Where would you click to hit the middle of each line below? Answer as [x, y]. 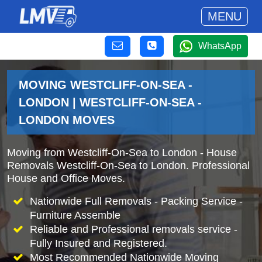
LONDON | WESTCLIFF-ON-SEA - [110, 102]
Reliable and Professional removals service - [133, 229]
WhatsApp [220, 46]
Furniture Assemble [75, 215]
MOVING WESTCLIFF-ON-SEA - [106, 85]
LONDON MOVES [67, 120]
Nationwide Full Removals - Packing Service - [136, 201]
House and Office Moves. [66, 178]
